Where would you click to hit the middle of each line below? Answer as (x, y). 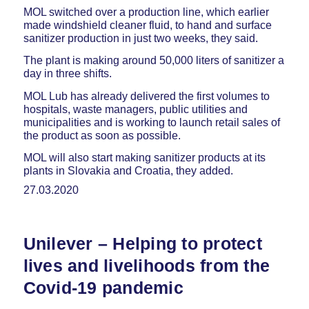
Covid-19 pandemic (103, 287)
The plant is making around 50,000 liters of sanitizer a (153, 61)
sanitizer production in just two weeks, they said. (140, 38)
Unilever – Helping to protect (142, 243)
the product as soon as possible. (102, 135)
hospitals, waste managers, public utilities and (135, 109)
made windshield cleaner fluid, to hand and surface (147, 25)
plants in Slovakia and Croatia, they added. (128, 171)
